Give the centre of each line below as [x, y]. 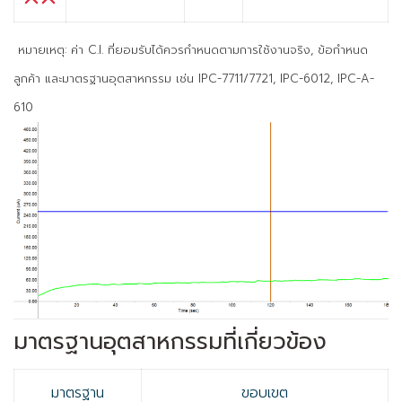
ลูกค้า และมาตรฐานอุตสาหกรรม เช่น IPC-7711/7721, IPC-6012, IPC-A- [194, 79]
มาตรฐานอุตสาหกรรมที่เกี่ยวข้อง [170, 341]
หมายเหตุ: [42, 50]
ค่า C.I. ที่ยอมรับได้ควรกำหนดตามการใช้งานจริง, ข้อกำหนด [217, 50]
